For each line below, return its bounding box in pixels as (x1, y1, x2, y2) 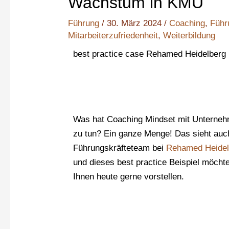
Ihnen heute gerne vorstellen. (73, 172, 185, 182)
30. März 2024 (107, 18, 165, 29)
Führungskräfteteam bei (73, 143, 167, 153)
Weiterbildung (163, 31, 216, 41)
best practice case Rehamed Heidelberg (73, 49, 226, 59)
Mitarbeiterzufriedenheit (68, 31, 158, 41)
